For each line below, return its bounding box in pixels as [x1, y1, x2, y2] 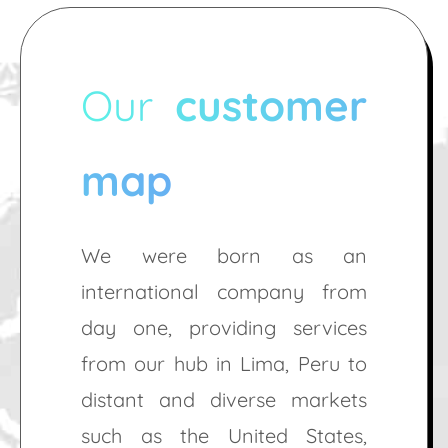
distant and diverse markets [81, 387, 367, 413]
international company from [81, 279, 367, 305]
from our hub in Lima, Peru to [81, 351, 367, 377]
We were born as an [81, 243, 367, 269]
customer [175, 79, 367, 133]
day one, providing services [81, 315, 367, 341]
